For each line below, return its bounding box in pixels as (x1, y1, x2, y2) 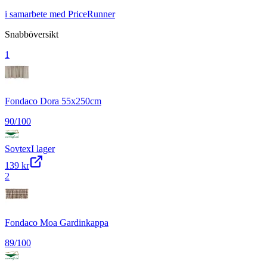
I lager (31, 143, 55, 154)
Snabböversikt (5, 29, 58, 39)
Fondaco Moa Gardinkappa (5, 217, 108, 228)
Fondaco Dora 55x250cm (5, 95, 101, 106)
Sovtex (5, 143, 31, 154)
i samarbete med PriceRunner (5, 8, 115, 19)
